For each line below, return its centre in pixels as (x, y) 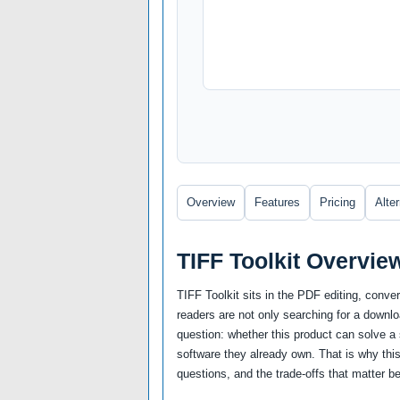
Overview (211, 202)
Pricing (337, 202)
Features (277, 202)
